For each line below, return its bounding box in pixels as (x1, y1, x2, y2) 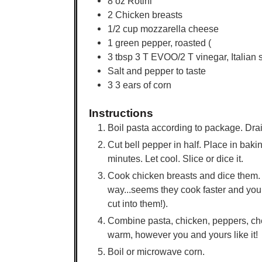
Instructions (89, 106, 153, 119)
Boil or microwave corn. (108, 246, 205, 257)
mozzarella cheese (140, 23, 219, 35)
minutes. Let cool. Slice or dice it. (108, 153, 243, 164)
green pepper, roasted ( (115, 37, 211, 49)
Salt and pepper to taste (108, 65, 206, 77)
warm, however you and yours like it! (108, 229, 258, 240)
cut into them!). (108, 198, 168, 209)
